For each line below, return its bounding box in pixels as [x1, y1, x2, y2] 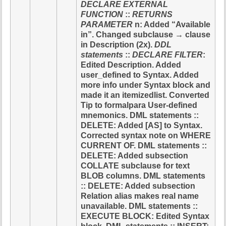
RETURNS [132, 10, 173, 19]
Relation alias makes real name [81, 191, 199, 200]
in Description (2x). [81, 40, 155, 49]
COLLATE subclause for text [81, 161, 190, 170]
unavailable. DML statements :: [81, 201, 198, 210]
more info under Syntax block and [81, 80, 211, 89]
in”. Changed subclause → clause [81, 30, 211, 39]
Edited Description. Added [81, 60, 182, 69]
